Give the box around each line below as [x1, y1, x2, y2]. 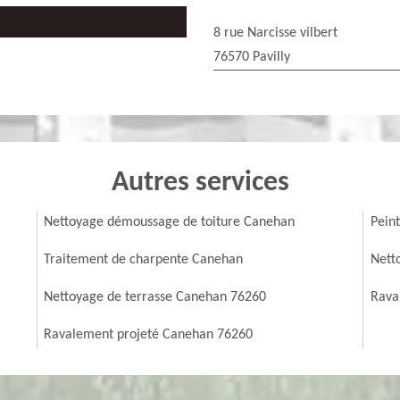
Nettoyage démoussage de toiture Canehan [44, 215, 296, 229]
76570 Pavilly [213, 50, 290, 64]
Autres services [111, 169, 289, 197]
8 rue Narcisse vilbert [213, 26, 337, 40]
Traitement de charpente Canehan [44, 253, 244, 267]
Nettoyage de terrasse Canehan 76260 [44, 290, 267, 304]
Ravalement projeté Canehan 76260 [44, 328, 254, 342]
